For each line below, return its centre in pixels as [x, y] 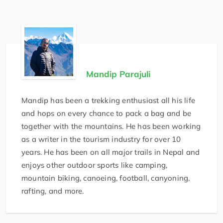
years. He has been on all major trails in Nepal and [111, 152]
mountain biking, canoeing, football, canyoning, [106, 178]
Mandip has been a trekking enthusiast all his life [109, 101]
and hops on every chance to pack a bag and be [107, 113]
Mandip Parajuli [118, 74]
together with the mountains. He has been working [111, 126]
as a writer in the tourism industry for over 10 [101, 139]
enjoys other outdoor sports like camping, [95, 165]
